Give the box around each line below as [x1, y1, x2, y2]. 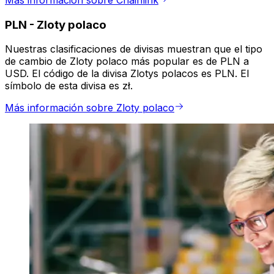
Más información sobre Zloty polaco [5, 102, 174, 114]
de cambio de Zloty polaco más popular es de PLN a [5, 55, 249, 68]
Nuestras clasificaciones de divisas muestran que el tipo [5, 43, 262, 56]
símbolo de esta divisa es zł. [5, 80, 133, 92]
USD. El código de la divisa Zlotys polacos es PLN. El [5, 67, 249, 80]
